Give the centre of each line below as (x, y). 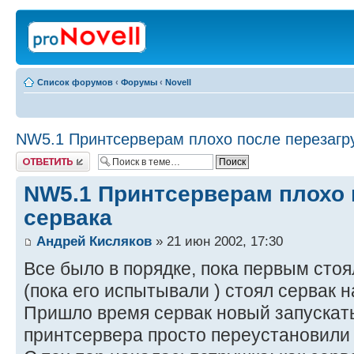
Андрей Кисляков (94, 241)
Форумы (139, 82)
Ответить (35, 156)
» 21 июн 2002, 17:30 (217, 241)
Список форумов (75, 82)
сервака (68, 217)
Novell (178, 82)
